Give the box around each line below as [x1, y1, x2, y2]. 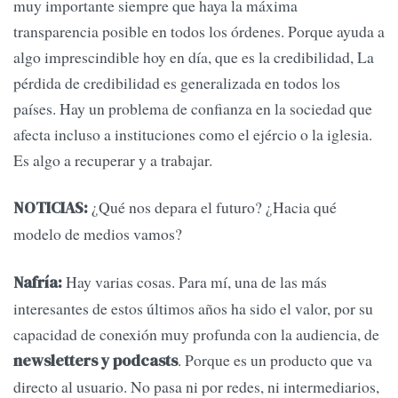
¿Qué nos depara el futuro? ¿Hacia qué [88, 196, 337, 219]
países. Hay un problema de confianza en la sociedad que [13, 98, 372, 120]
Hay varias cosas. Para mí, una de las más [66, 270, 327, 292]
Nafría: [13, 271, 66, 293]
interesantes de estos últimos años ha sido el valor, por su [13, 297, 373, 319]
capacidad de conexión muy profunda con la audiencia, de [13, 322, 379, 345]
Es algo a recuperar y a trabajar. [13, 149, 212, 171]
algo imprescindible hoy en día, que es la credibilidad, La [13, 46, 374, 68]
